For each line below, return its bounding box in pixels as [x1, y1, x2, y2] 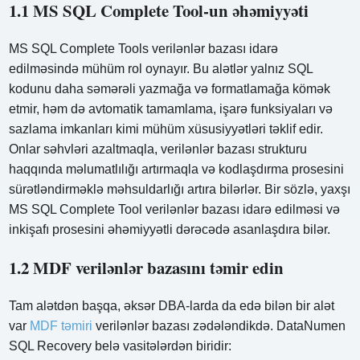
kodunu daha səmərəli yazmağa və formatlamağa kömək [9, 82, 331, 96]
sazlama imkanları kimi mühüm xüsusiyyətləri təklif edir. [9, 122, 324, 137]
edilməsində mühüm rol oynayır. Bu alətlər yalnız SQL [9, 62, 313, 76]
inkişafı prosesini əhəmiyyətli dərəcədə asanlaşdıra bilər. [9, 223, 331, 237]
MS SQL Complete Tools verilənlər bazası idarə [9, 42, 279, 56]
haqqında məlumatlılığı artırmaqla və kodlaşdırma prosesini [9, 162, 345, 177]
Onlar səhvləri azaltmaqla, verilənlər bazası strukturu [9, 142, 308, 157]
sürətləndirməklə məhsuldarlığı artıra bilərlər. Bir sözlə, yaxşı [9, 182, 351, 197]
